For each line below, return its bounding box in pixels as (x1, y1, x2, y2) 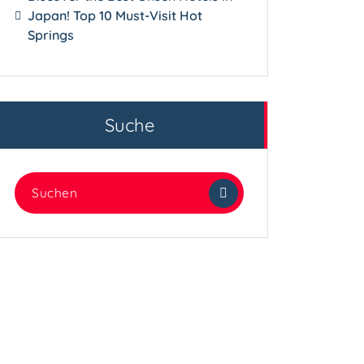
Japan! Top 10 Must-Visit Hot (28, 6, 203, 24)
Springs (28, 26, 75, 43)
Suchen (14, 173, 58, 190)
